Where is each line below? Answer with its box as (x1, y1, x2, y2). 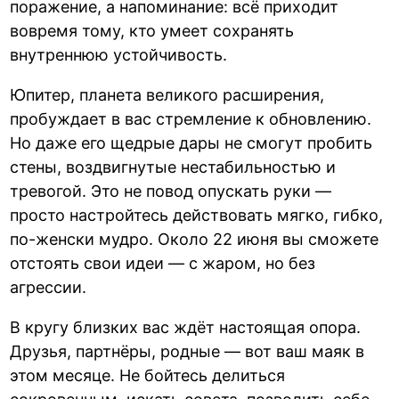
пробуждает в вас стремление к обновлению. (10, 110, 372, 129)
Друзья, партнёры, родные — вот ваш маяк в (10, 342, 365, 362)
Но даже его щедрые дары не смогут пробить (10, 134, 373, 153)
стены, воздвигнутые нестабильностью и (10, 158, 337, 177)
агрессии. (10, 278, 87, 297)
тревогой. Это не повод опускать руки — (10, 182, 332, 201)
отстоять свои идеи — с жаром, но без (10, 254, 316, 273)
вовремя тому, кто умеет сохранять (10, 21, 295, 41)
